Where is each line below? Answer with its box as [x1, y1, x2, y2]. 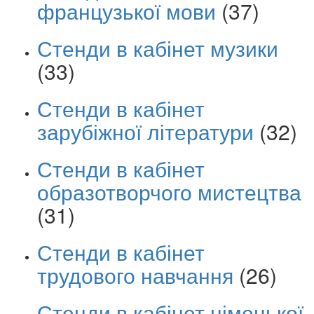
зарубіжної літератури [37, 116, 254, 146]
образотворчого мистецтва [37, 176, 301, 207]
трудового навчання [37, 259, 233, 290]
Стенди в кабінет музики [37, 32, 278, 63]
